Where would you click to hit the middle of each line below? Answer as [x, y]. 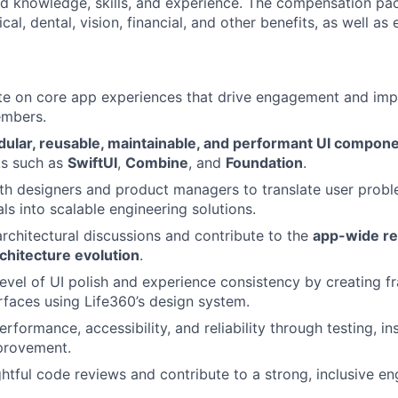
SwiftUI [92, 162]
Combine [157, 162]
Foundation [264, 162]
